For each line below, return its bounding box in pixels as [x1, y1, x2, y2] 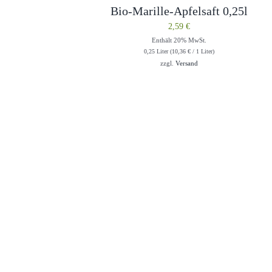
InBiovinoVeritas [168, 245, 243, 257]
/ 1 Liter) [190, 47, 214, 55]
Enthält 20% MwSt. [151, 36, 206, 44]
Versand [175, 59, 198, 67]
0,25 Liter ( [143, 47, 172, 55]
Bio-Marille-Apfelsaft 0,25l [110, 4, 248, 18]
